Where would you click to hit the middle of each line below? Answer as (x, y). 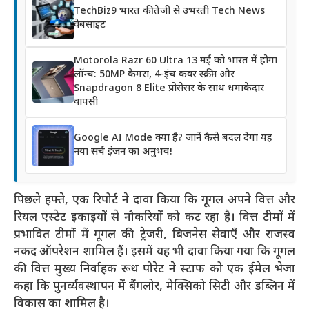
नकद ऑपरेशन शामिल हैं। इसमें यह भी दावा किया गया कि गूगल (154, 252)
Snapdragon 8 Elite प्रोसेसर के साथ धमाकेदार (169, 88)
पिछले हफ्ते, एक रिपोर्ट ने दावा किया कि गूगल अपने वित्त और (154, 200)
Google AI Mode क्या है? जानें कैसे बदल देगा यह (173, 138)
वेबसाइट (90, 25)
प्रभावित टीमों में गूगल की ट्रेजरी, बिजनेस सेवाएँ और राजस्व (154, 235)
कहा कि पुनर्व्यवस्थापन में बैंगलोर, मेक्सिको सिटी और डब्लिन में (154, 287)
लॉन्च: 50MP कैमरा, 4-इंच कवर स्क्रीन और (154, 74)
